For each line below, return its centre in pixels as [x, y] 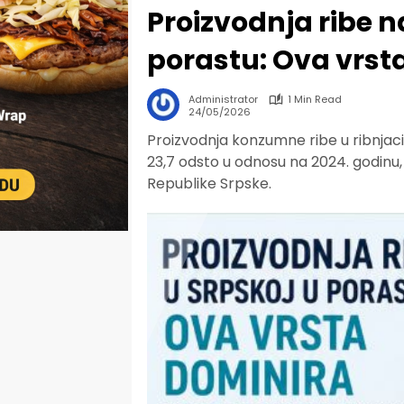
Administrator [223, 99]
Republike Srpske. [209, 184]
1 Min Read [315, 99]
